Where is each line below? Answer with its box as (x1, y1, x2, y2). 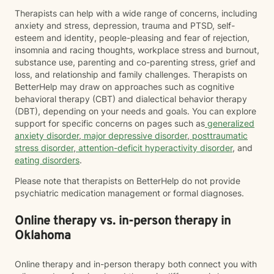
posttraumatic (190, 130, 248, 141)
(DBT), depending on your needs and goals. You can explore (15, 106, 256, 116)
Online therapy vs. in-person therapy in (15, 213, 231, 229)
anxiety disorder (15, 130, 79, 141)
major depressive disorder (81, 130, 187, 141)
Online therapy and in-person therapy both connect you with (15, 259, 257, 269)
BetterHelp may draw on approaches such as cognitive (15, 81, 234, 92)
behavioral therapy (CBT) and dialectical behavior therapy (15, 94, 247, 104)
